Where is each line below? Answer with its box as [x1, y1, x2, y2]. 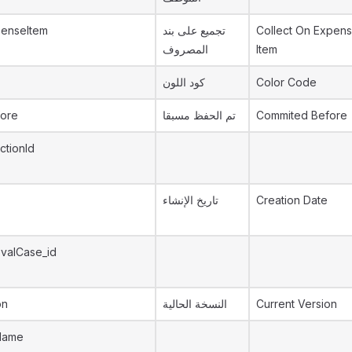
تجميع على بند [163, 24, 225, 37]
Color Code [256, 75, 317, 89]
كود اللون [163, 75, 205, 89]
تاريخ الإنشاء [163, 193, 218, 207]
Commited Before [256, 108, 347, 122]
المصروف [163, 42, 208, 56]
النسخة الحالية [163, 297, 227, 310]
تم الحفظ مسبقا [163, 108, 236, 122]
